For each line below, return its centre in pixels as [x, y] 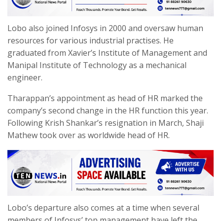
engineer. [25, 77]
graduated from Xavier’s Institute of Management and [107, 53]
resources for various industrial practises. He [91, 40]
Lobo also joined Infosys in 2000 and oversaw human [105, 28]
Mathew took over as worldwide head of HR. [89, 135]
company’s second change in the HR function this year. [108, 110]
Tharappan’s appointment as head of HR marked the [105, 98]
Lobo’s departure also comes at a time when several [103, 208]
